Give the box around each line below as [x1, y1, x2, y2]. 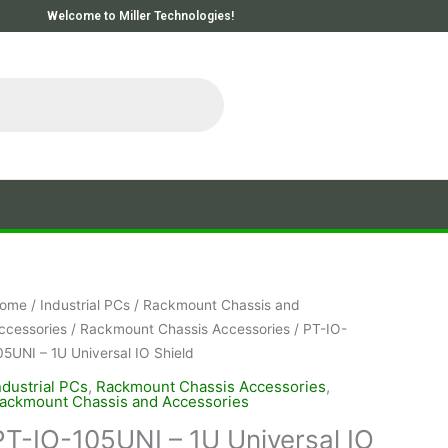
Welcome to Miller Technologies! [47, 9, 234, 23]
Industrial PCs [39, 296, 130, 313]
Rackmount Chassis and [142, 296, 300, 313]
